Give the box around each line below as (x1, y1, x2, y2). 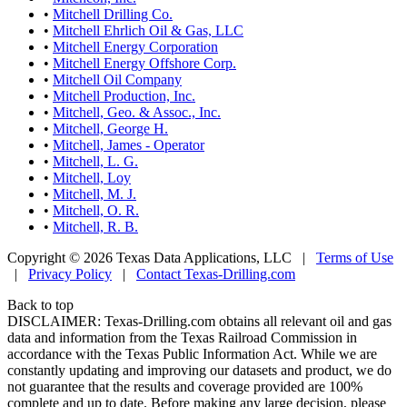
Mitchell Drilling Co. (53, 5, 173, 22)
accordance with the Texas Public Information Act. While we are (7, 345, 377, 362)
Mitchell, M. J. (53, 185, 136, 202)
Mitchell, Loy (53, 169, 131, 185)
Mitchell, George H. (53, 120, 168, 136)
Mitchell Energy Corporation (53, 38, 218, 55)
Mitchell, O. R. (53, 202, 139, 218)
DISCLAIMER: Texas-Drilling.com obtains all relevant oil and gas (7, 313, 392, 329)
